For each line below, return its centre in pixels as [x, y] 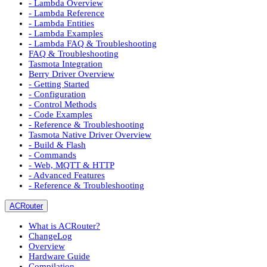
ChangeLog [50, 236]
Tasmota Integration [66, 63]
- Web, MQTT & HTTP [72, 165]
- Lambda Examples [66, 33]
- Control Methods [63, 104]
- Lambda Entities [61, 23]
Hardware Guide [59, 256]
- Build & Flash [57, 145]
